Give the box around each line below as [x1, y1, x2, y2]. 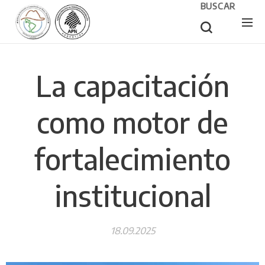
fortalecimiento [34, 141, 231, 177]
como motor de [37, 105, 228, 140]
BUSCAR [200, 1, 235, 11]
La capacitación [35, 68, 230, 104]
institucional [54, 178, 211, 214]
